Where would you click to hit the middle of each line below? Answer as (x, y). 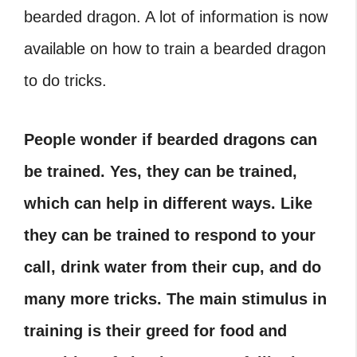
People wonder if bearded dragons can (171, 139)
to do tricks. (65, 80)
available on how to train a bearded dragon (175, 49)
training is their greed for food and (155, 331)
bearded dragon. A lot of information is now (176, 17)
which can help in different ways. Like (168, 203)
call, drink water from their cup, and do (173, 267)
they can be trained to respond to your (170, 235)
